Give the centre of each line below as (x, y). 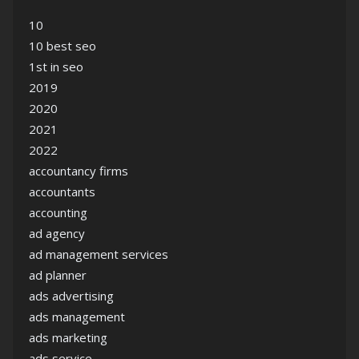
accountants (62, 192)
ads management (77, 317)
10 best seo (63, 46)
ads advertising (71, 296)
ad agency (57, 233)
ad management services (99, 254)
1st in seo (56, 67)
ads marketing (68, 337)
